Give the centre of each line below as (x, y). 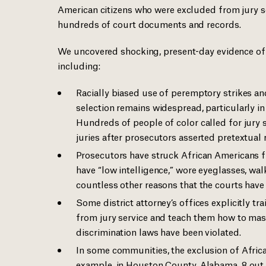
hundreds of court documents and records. (149, 23)
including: (79, 65)
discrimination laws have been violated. (159, 231)
